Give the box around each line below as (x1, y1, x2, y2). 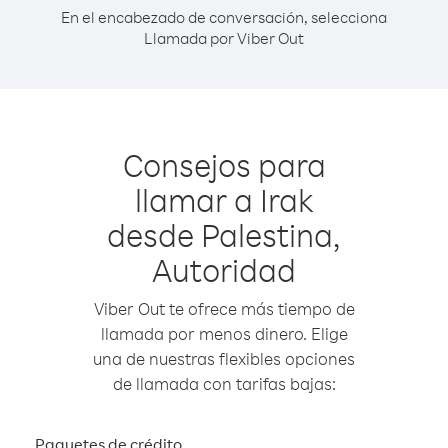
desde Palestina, (107, 214, 341, 255)
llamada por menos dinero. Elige (100, 323, 348, 344)
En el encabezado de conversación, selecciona (61, 7, 387, 27)
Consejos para (122, 144, 326, 185)
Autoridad (152, 249, 296, 290)
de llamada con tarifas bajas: (112, 373, 336, 394)
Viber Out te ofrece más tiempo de (93, 298, 355, 319)
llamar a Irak (134, 179, 314, 220)
